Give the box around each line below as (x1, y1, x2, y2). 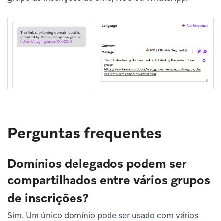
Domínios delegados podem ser (7, 156, 186, 172)
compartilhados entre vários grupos (7, 172, 210, 188)
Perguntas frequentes (7, 123, 162, 143)
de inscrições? (7, 190, 89, 206)
